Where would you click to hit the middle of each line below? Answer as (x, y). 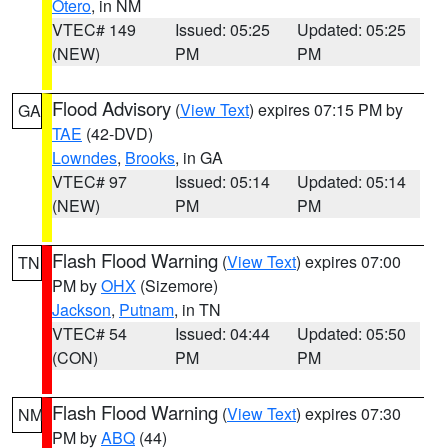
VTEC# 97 (89, 181)
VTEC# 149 (94, 29)
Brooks (150, 157)
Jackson (81, 309)
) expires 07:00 (348, 261)
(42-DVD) (117, 133)
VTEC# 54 (89, 333)
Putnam (146, 309)
